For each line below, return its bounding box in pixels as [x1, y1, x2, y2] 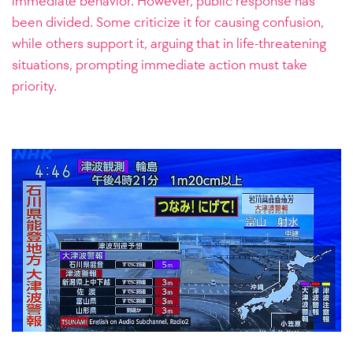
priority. [12, 77, 57, 95]
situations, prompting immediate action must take [12, 56, 307, 73]
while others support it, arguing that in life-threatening [12, 35, 326, 52]
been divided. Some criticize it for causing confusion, [12, 13, 324, 31]
